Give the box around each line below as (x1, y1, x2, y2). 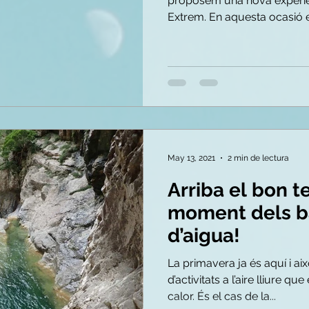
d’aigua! (168, 224, 240, 247)
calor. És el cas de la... (168, 290, 276, 303)
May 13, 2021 (168, 153, 215, 163)
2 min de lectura (228, 153, 289, 163)
